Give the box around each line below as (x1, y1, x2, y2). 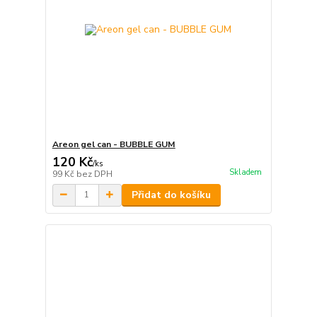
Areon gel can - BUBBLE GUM (52, 138, 175, 150)
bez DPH (76, 168, 113, 180)
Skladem (229, 167, 262, 178)
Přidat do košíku (131, 188, 211, 202)
